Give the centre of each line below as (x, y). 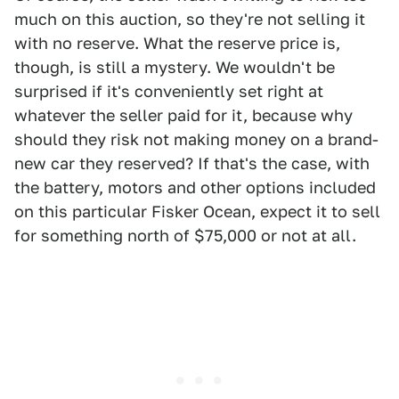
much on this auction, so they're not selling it (190, 20)
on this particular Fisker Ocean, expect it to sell (197, 212)
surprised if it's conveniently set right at (169, 92)
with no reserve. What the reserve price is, (177, 44)
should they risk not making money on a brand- (196, 140)
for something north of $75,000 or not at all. (185, 236)
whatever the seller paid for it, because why (183, 116)
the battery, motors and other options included (195, 188)
